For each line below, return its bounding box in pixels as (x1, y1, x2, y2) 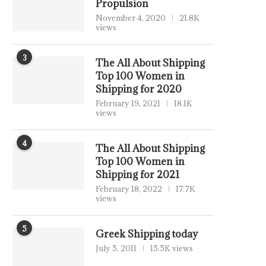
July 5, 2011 (96, 243, 137, 254)
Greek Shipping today (96, 227, 198, 240)
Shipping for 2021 (96, 168, 179, 181)
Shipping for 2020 (96, 83, 182, 96)
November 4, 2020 (96, 12, 166, 23)
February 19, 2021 (96, 98, 160, 109)
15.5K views (150, 243, 193, 254)
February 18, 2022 (96, 183, 162, 194)
